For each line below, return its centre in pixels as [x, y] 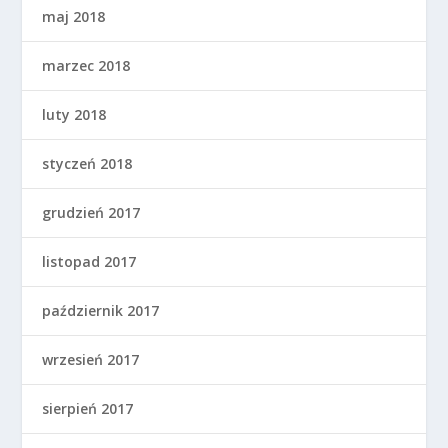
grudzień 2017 [91, 212]
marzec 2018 [86, 65]
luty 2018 [74, 114]
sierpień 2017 [88, 408]
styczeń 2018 [87, 163]
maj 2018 [74, 16]
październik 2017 [101, 310]
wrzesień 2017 [91, 359]
